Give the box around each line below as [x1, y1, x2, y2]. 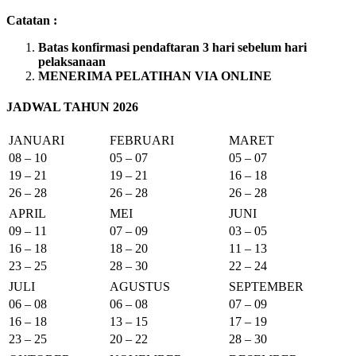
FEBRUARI [110, 133, 174, 148]
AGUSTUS [110, 280, 170, 294]
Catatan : [6, 13, 57, 27]
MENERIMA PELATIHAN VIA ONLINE [38, 68, 272, 83]
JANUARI [9, 133, 64, 148]
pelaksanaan [38, 54, 106, 68]
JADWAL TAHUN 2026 [6, 100, 138, 114]
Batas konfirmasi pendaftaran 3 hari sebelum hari [38, 40, 307, 54]
